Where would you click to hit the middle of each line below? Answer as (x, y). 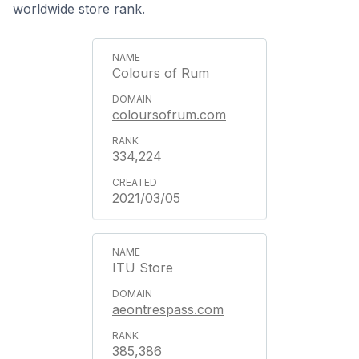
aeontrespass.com (168, 309)
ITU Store (143, 267)
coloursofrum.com (169, 114)
